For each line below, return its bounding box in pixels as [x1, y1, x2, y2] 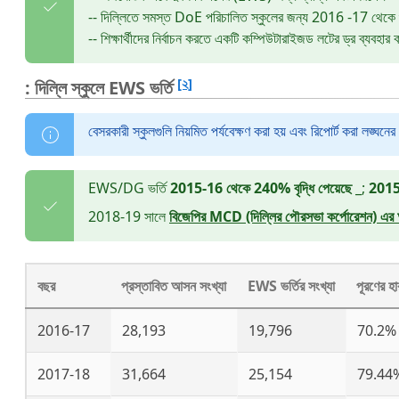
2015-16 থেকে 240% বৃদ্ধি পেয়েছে [170, 178, 352, 198]
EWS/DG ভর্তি [88, 178, 170, 198]
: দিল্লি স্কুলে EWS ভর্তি [25, 76, 177, 100]
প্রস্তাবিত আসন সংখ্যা [121, 276, 226, 296]
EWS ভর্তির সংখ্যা [248, 276, 335, 296]
